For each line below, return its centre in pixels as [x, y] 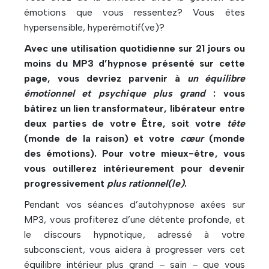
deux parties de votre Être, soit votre [125, 124]
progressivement [65, 184]
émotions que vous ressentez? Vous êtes [134, 13]
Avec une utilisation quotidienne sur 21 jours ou [134, 49]
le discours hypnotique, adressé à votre [134, 235]
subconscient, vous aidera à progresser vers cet [134, 250]
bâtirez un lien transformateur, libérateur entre [134, 109]
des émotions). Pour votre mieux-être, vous [134, 154]
